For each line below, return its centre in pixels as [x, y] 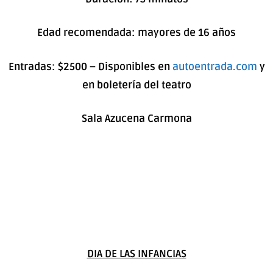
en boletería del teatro [136, 85]
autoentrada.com [214, 66]
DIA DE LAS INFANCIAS [136, 254]
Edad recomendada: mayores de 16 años [136, 33]
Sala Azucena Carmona [136, 119]
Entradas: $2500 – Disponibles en [90, 66]
